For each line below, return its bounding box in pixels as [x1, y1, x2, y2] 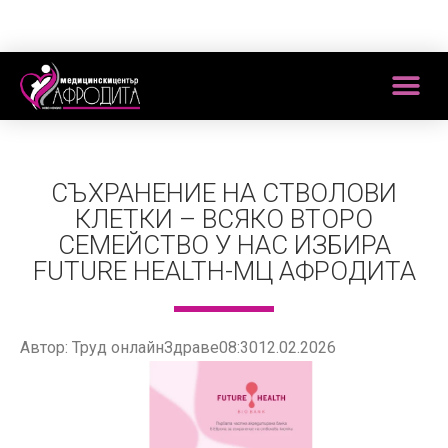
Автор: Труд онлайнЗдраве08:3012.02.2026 [20, 338, 336, 358]
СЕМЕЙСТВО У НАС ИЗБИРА [57, 230, 391, 261]
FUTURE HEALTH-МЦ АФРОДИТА [32, 256, 416, 287]
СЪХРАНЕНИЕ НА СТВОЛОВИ [51, 178, 397, 209]
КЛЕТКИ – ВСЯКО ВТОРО [75, 204, 373, 235]
